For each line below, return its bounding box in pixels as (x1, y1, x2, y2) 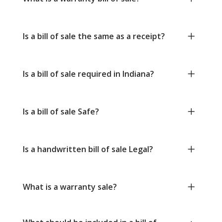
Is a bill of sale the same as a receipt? (23, 31, 165, 42)
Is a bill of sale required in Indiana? (23, 68, 154, 80)
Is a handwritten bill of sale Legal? (23, 144, 153, 155)
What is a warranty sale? (23, 181, 117, 193)
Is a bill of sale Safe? (23, 106, 99, 117)
